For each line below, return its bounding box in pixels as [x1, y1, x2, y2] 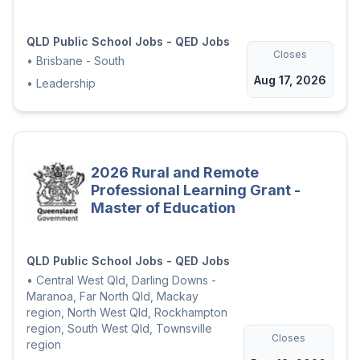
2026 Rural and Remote [91, 164, 259, 182]
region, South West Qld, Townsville [27, 321, 212, 336]
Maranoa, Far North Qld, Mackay [27, 289, 198, 304]
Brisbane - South [36, 54, 125, 68]
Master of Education [91, 199, 235, 217]
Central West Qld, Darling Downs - [36, 273, 216, 288]
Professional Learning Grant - [91, 182, 301, 199]
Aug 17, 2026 [254, 73, 326, 88]
